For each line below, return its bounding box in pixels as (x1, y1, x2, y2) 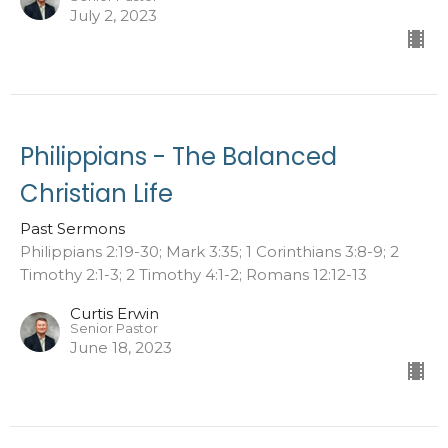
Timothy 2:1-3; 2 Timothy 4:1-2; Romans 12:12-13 (20, 264, 367, 284)
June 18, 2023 (70, 337, 172, 357)
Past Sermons (20, 218, 125, 238)
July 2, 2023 (70, 5, 157, 25)
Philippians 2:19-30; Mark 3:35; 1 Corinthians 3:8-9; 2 (20, 241, 399, 261)
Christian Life (20, 176, 173, 210)
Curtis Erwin (70, 303, 159, 323)
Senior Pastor (70, 320, 158, 336)
